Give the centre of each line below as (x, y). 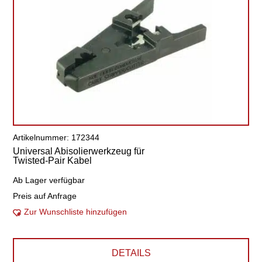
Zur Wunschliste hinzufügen (76, 212)
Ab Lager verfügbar (49, 180)
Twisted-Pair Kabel (53, 161)
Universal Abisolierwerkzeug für (79, 151)
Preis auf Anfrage (45, 196)
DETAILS (131, 253)
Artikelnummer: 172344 (56, 137)
